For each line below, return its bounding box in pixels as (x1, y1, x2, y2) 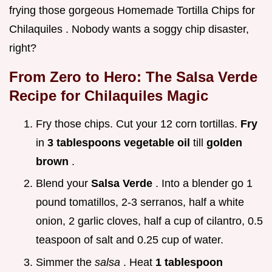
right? (9, 41, 36, 54)
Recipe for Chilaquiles (9, 87, 167, 104)
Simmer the (36, 256, 95, 269)
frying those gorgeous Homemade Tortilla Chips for (9, 4, 255, 16)
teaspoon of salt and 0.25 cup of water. (36, 234, 223, 246)
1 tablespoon (155, 256, 223, 269)
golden (206, 136, 242, 149)
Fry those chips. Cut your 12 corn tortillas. (36, 117, 240, 130)
